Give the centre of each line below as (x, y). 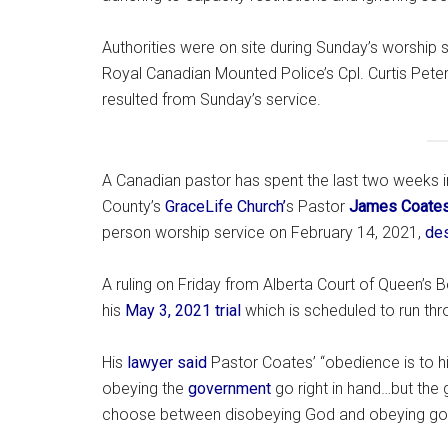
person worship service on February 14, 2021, (263, 232)
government (231, 388)
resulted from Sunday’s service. (211, 100)
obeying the (145, 388)
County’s (133, 206)
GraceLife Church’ (225, 206)
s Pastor (317, 206)
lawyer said (167, 362)
